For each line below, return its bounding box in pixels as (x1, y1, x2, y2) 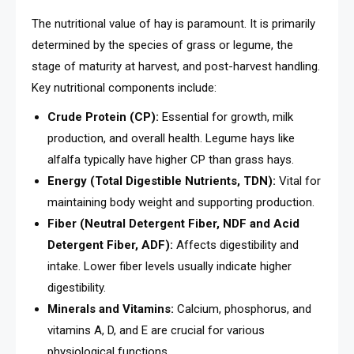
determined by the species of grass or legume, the (32, 37, 293, 52)
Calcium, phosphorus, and (174, 301, 311, 316)
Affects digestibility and (173, 237, 299, 252)
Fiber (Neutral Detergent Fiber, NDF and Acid (47, 216, 299, 231)
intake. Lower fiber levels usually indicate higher (47, 258, 292, 273)
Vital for (276, 173, 321, 188)
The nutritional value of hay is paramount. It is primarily (32, 16, 315, 31)
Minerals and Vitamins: (47, 301, 174, 316)
